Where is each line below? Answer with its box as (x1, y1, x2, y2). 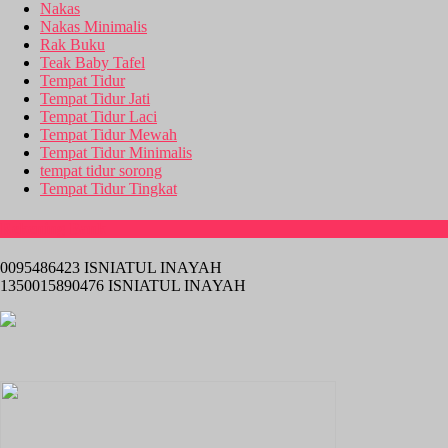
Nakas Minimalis (40, 18, 147, 36)
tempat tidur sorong (40, 162, 162, 180)
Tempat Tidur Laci (40, 108, 157, 126)
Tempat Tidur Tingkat (40, 180, 177, 198)
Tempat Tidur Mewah (40, 126, 177, 144)
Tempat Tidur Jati (40, 90, 150, 108)
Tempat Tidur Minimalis (40, 144, 192, 162)
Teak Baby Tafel (40, 54, 145, 72)
